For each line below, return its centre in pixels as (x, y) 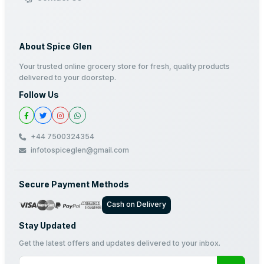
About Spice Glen (55, 47)
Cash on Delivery (137, 204)
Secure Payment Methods (74, 184)
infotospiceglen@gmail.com (80, 150)
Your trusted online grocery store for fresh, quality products (124, 67)
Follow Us (39, 95)
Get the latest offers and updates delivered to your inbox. (120, 243)
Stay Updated (47, 226)
